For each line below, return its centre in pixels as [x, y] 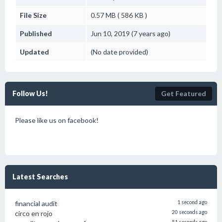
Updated [34, 52]
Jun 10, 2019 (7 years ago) [131, 33]
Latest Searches [40, 177]
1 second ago [192, 202]
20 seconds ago [190, 212]
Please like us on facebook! [57, 120]
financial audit [36, 203]
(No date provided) [119, 52]
